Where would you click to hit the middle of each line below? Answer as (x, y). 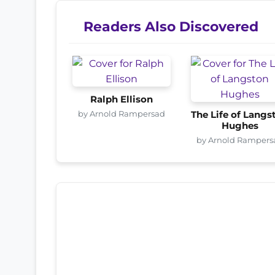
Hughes (240, 126)
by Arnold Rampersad (122, 113)
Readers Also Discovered (171, 26)
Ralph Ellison (122, 99)
